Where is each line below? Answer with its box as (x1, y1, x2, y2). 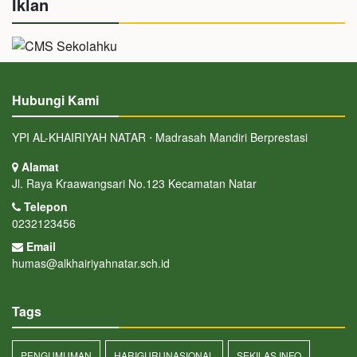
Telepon (21, 198, 68, 214)
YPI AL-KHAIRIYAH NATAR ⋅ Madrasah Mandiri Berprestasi (12, 128, 308, 145)
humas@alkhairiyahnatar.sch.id (12, 254, 170, 271)
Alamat (18, 158, 59, 175)
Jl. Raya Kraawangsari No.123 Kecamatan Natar (12, 175, 257, 191)
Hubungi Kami (12, 90, 99, 109)
